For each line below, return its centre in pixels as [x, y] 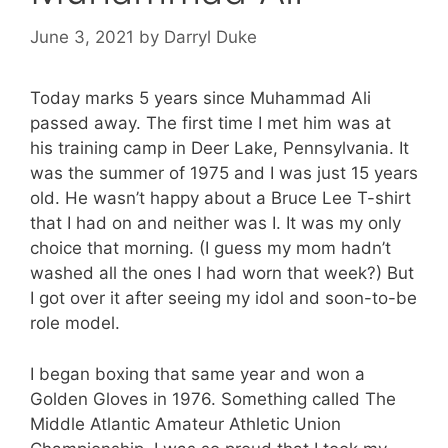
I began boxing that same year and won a [197, 373]
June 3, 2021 [82, 37]
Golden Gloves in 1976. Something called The [213, 398]
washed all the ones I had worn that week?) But [222, 273]
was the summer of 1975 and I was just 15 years [224, 173]
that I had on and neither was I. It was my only [215, 223]
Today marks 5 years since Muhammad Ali [200, 98]
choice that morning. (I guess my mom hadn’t [210, 248]
